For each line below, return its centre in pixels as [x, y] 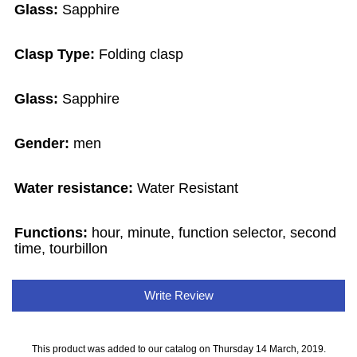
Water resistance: [76, 188]
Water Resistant [188, 188]
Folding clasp [141, 55]
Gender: [44, 144]
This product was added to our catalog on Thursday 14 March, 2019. [178, 349]
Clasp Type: [57, 55]
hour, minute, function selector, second [214, 233]
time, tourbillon [61, 249]
